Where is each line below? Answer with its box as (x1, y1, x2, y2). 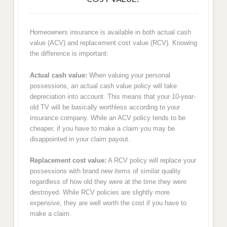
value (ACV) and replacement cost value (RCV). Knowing (29, 39, 197, 47)
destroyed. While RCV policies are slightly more (29, 188, 170, 197)
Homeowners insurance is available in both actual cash (29, 28, 191, 36)
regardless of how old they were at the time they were (29, 178, 186, 186)
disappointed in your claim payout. (29, 135, 130, 143)
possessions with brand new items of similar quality (29, 167, 181, 175)
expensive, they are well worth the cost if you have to (29, 199, 186, 207)
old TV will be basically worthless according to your (29, 103, 180, 111)
